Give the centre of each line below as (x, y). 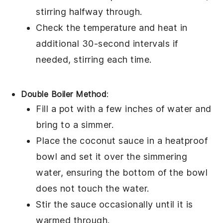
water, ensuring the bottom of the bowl (122, 173)
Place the (58, 141)
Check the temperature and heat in (112, 28)
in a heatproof (176, 141)
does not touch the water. (93, 189)
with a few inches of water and (143, 109)
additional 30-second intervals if (107, 44)
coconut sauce (112, 141)
